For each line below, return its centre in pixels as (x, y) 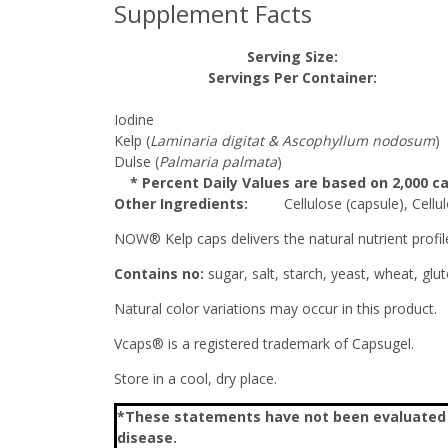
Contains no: (159, 273)
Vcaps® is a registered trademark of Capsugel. (264, 343)
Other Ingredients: (183, 203)
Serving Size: (292, 56)
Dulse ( (136, 161)
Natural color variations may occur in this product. (275, 308)
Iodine (138, 119)
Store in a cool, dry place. (195, 378)
